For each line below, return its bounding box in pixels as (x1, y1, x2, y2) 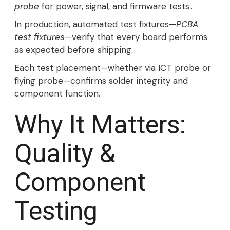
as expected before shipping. (14, 44, 133, 55)
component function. (14, 88, 100, 99)
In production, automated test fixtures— (14, 18, 176, 30)
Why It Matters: (14, 110, 186, 140)
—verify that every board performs (65, 31, 207, 43)
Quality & (14, 139, 116, 168)
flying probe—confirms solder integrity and (14, 75, 188, 86)
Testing (14, 196, 98, 226)
